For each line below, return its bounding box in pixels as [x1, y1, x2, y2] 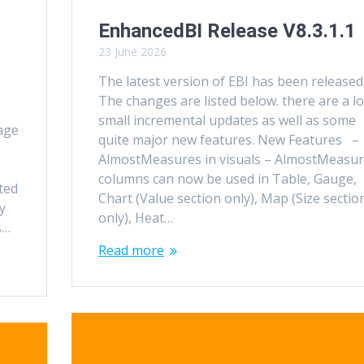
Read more [97, 240, 164, 259]
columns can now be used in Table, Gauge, [97, 169, 357, 188]
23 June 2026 [97, 43, 167, 59]
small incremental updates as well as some [97, 110, 356, 129]
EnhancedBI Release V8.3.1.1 [97, 19, 356, 42]
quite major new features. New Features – [97, 130, 359, 149]
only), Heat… [97, 208, 173, 227]
